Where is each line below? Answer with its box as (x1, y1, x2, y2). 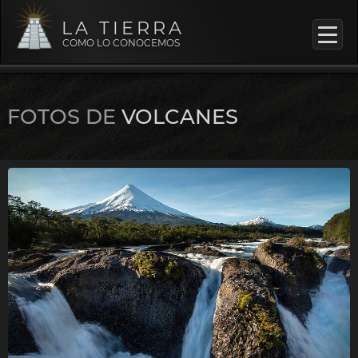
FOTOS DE (6, 104, 116, 129)
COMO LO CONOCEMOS (62, 37, 181, 49)
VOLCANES (115, 104, 238, 129)
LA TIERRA (61, 17, 185, 39)
